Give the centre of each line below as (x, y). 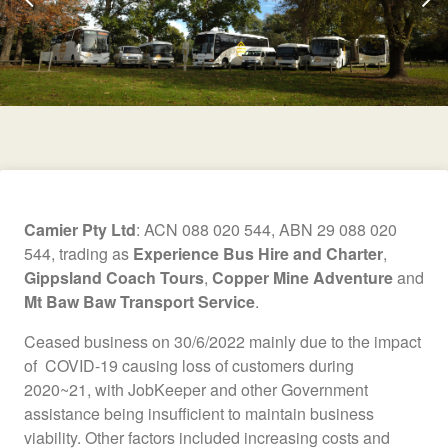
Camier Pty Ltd (80, 229)
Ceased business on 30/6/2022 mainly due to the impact (222, 341)
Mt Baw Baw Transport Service (139, 301)
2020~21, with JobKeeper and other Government (196, 389)
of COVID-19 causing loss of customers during (189, 365)
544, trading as (78, 253)
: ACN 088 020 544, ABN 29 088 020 (266, 229)
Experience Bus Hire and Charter (258, 253)
